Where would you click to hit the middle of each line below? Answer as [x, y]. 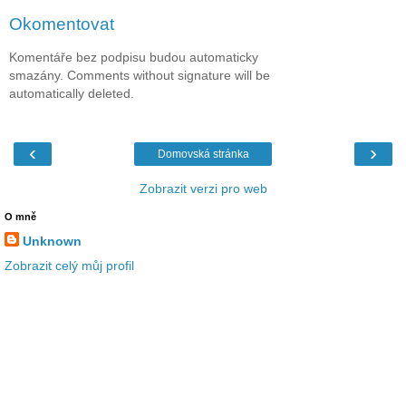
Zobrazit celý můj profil [69, 266]
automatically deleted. [72, 93]
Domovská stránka [203, 155]
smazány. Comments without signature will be [140, 75]
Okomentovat [62, 24]
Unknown [52, 242]
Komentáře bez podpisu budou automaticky [134, 57]
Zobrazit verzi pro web [203, 189]
